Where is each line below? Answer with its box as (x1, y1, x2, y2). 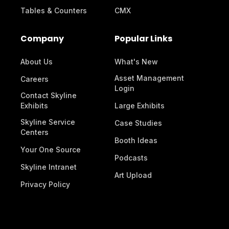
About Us (20, 57, 53, 66)
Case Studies (114, 119, 162, 127)
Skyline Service (20, 118, 75, 126)
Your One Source (20, 145, 81, 154)
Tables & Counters (20, 6, 87, 15)
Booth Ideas (114, 136, 157, 145)
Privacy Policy (20, 180, 70, 189)
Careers (20, 75, 49, 83)
